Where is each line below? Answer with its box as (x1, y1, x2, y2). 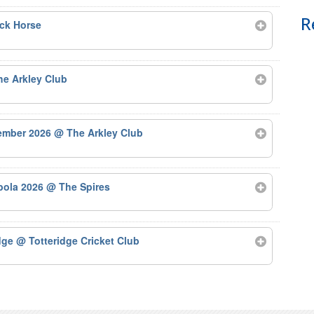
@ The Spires (46, 179, 111, 193)
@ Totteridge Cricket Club (16, 233, 140, 247)
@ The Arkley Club (54, 125, 144, 139)
